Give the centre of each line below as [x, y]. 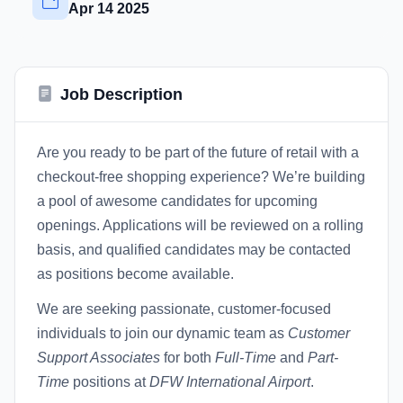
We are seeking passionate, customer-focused [184, 309]
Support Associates [99, 358]
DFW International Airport [230, 382]
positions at [109, 382]
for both [188, 358]
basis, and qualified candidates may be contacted [194, 250]
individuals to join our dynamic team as [162, 333]
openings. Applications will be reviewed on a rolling [200, 225]
